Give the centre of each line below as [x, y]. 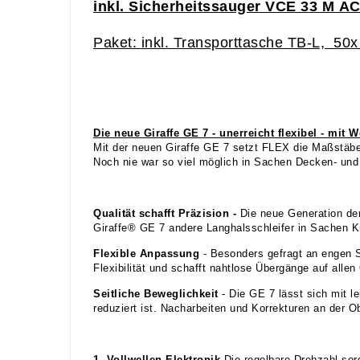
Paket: [117, 42]
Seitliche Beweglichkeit [157, 294]
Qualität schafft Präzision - [167, 213]
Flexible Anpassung [148, 254]
